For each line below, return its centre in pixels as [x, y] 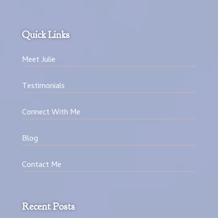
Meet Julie [38, 61]
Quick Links [45, 35]
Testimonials [43, 87]
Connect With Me [51, 113]
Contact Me [41, 166]
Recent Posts [48, 207]
